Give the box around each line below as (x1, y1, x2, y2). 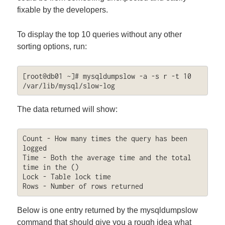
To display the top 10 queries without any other (17, 30, 182, 39)
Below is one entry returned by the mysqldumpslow (17, 205, 198, 214)
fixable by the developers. (17, 5, 108, 14)
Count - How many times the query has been (22, 134, 187, 143)
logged (22, 144, 47, 153)
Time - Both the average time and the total (22, 153, 191, 162)
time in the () (22, 163, 79, 172)
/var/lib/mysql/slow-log (22, 81, 115, 90)
